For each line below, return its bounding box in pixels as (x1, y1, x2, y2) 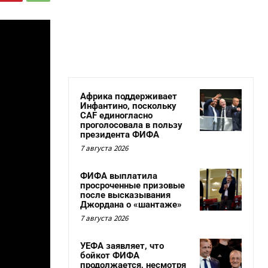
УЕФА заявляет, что (80, 240, 164, 251)
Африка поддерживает (80, 91, 177, 102)
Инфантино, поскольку (80, 100, 176, 111)
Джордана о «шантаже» (80, 199, 182, 210)
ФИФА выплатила (80, 170, 157, 181)
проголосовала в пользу (80, 120, 182, 130)
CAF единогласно (80, 110, 153, 121)
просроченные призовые (80, 180, 185, 191)
